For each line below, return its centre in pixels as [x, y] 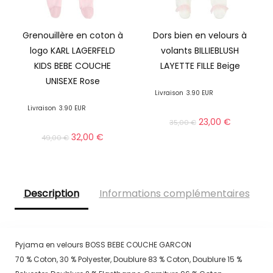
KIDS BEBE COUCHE [73, 66]
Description [51, 194]
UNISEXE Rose [73, 81]
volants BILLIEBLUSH [200, 51]
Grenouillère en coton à [73, 36]
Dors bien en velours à [200, 36]
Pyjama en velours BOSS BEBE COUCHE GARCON [103, 244]
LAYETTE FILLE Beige [200, 66]
